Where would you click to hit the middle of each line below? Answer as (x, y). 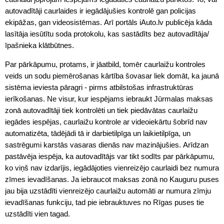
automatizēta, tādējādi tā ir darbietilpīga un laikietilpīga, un (98, 133)
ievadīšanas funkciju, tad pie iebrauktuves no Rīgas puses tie (104, 202)
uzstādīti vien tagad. (38, 214)
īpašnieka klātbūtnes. (39, 45)
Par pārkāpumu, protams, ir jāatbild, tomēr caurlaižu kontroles (105, 64)
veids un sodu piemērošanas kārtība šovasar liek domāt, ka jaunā (112, 76)
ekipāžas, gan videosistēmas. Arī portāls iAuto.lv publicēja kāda (108, 22)
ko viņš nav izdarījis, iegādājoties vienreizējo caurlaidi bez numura (112, 168)
